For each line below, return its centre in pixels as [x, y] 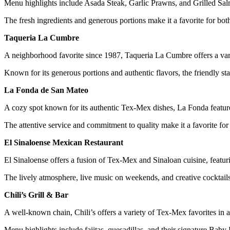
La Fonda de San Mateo [46, 90]
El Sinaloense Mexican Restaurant [64, 142]
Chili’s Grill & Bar [36, 195]
